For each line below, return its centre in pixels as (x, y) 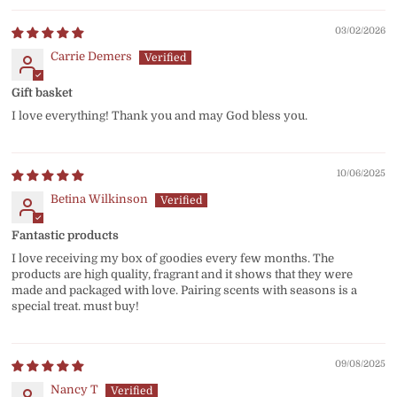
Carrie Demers (92, 56)
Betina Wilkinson (100, 198)
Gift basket (43, 92)
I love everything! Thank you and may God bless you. (160, 115)
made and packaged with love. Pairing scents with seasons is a (185, 290)
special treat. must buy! (76, 306)
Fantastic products (66, 235)
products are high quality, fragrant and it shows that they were (183, 274)
